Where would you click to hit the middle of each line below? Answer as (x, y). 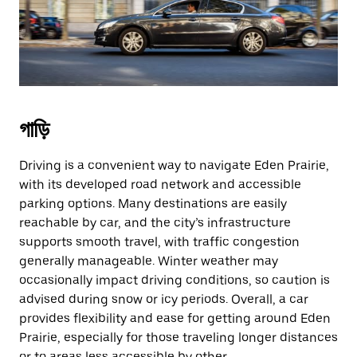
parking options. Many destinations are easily (153, 204)
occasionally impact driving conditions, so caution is (175, 280)
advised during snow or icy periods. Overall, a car (164, 299)
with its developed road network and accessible (160, 184)
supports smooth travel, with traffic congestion (159, 242)
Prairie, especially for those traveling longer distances (178, 337)
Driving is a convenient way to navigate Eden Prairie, (174, 165)
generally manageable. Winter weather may (149, 261)
